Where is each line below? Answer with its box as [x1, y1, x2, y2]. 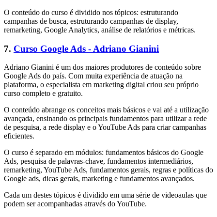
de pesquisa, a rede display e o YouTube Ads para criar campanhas [4, 123, 206, 132]
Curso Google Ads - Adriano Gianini [14, 43, 159, 54]
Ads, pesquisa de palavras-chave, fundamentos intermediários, [4, 157, 193, 166]
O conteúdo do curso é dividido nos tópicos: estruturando [4, 8, 178, 16]
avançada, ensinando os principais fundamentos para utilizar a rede [4, 114, 207, 123]
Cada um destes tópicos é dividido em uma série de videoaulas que [4, 191, 207, 200]
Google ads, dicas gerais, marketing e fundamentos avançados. [4, 174, 195, 183]
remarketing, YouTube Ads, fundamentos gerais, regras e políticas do [4, 166, 213, 174]
